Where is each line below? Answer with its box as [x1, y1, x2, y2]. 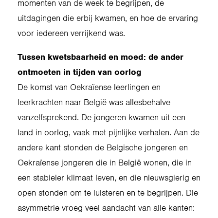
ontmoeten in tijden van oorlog [18, 67, 142, 77]
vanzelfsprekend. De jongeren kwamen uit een [18, 112, 185, 123]
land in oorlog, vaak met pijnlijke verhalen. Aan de [18, 127, 200, 138]
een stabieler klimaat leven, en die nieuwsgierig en [18, 172, 200, 183]
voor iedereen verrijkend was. [18, 28, 125, 38]
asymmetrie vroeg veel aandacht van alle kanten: [18, 202, 195, 213]
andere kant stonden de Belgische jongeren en [18, 142, 188, 153]
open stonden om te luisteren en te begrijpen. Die [18, 187, 198, 198]
